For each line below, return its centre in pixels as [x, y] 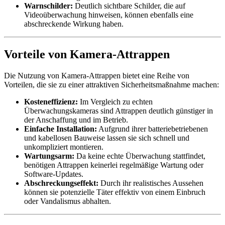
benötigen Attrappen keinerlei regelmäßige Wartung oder [114, 165]
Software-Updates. [54, 174]
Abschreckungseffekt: [61, 183]
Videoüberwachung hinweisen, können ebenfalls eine [109, 15]
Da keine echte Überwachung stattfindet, [140, 156]
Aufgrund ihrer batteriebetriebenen [152, 129]
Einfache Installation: [61, 129]
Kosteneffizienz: [51, 101]
